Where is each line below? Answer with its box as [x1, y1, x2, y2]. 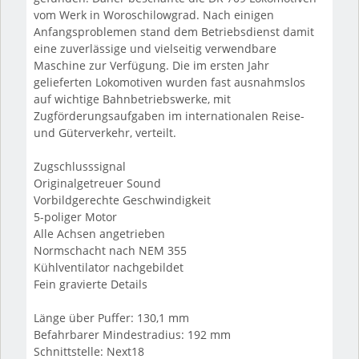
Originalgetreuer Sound [33, 175, 161, 192]
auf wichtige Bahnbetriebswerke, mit [33, 91, 231, 107]
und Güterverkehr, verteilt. [33, 125, 176, 141]
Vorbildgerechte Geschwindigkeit [33, 192, 211, 208]
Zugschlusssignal [33, 159, 126, 175]
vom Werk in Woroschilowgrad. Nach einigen [33, 7, 274, 23]
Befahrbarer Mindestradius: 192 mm [33, 327, 231, 343]
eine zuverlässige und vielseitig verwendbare [33, 41, 276, 57]
